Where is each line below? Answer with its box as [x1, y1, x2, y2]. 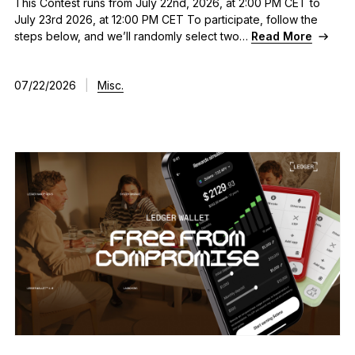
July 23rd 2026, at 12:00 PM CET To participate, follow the [13, 12, 318, 26]
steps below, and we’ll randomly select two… [13, 29, 251, 43]
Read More [250, 29, 312, 43]
